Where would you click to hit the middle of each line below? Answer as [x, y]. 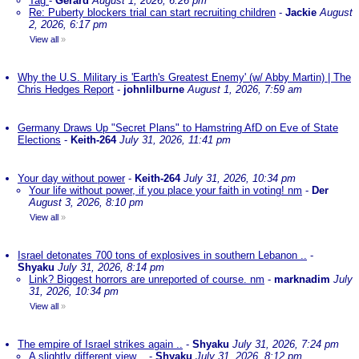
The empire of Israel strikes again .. [100, 344]
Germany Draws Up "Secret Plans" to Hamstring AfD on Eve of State [178, 128]
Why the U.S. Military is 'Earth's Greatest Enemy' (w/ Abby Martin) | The [184, 77]
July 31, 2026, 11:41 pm [175, 140]
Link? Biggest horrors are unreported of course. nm [147, 279]
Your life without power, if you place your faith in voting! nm [165, 190]
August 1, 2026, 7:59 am [245, 89]
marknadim [302, 279]
